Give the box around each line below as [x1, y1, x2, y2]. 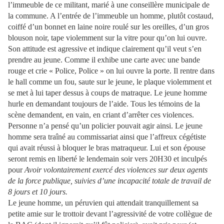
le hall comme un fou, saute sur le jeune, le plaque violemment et [8, 77, 211, 86]
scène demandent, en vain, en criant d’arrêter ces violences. [8, 110, 194, 119]
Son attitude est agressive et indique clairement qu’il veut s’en [8, 44, 201, 53]
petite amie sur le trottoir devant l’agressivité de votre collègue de [8, 209, 212, 218]
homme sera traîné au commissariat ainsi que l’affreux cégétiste [8, 132, 206, 141]
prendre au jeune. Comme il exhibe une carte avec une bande [8, 55, 200, 64]
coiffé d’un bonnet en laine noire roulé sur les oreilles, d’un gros [8, 22, 209, 31]
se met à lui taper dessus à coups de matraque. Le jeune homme [8, 88, 207, 97]
